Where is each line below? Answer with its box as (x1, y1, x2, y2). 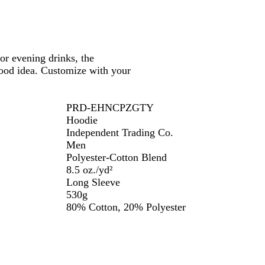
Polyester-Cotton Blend (66, 151, 167, 163)
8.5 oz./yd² (66, 164, 112, 176)
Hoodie (66, 114, 98, 126)
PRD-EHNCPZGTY (66, 102, 154, 114)
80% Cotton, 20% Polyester (66, 201, 186, 213)
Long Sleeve (66, 176, 120, 188)
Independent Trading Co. (66, 127, 173, 138)
